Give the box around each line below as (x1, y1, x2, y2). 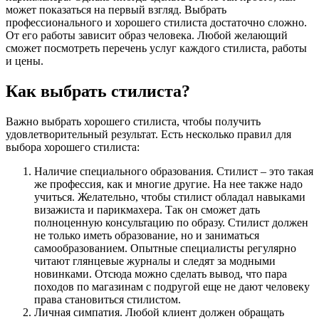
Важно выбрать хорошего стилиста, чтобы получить (6, 115, 261, 127)
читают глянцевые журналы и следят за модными (34, 254, 276, 267)
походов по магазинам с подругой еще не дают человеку (34, 280, 310, 293)
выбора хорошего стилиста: (6, 140, 140, 153)
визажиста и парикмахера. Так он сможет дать (34, 203, 260, 216)
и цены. (6, 54, 43, 67)
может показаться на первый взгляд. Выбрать (6, 3, 226, 16)
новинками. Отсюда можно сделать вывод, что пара (34, 267, 287, 280)
